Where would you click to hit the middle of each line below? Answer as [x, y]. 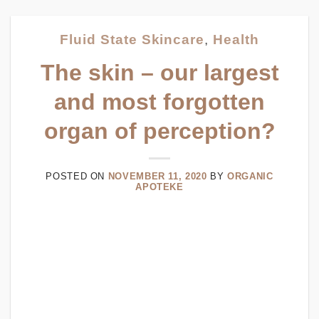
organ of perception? [159, 131]
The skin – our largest [159, 73]
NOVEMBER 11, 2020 [157, 176]
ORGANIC [250, 176]
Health [236, 40]
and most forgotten [159, 102]
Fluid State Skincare [132, 40]
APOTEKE [159, 187]
